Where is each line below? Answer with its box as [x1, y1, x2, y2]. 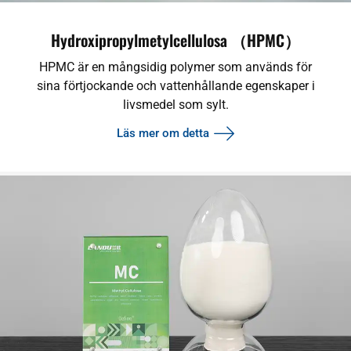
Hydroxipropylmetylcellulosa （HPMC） [51, 28, 300, 52]
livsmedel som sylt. [122, 97, 229, 113]
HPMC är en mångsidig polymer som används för [39, 60, 312, 75]
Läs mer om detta [116, 125, 209, 140]
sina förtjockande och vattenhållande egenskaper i [36, 78, 315, 94]
